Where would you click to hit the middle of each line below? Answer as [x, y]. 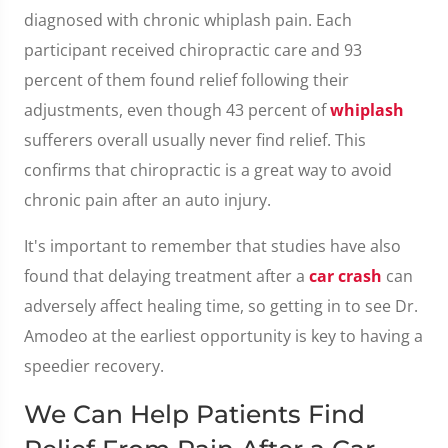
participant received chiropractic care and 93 [193, 50]
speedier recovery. [94, 366]
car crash [345, 276]
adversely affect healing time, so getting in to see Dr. [221, 306]
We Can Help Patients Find [194, 414]
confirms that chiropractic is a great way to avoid [208, 170]
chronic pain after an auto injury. [147, 200]
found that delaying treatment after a [166, 276]
